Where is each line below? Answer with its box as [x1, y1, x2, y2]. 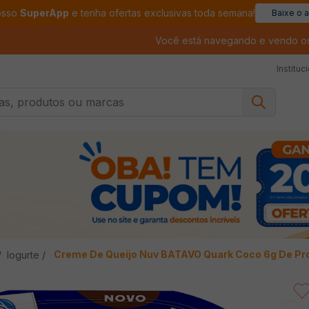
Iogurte [7, 249, 39, 261]
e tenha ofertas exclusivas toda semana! [69, 7, 255, 19]
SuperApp [20, 7, 69, 19]
